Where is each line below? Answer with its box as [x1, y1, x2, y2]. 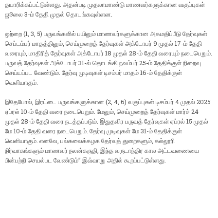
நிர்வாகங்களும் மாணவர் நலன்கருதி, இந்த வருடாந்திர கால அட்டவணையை [5, 146, 199, 155]
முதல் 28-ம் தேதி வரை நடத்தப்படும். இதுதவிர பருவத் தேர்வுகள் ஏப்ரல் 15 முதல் [5, 117, 208, 126]
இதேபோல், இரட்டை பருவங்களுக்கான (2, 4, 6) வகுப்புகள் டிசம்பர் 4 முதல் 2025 [5, 97, 211, 107]
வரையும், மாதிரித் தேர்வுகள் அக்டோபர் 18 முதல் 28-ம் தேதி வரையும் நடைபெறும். [5, 49, 212, 58]
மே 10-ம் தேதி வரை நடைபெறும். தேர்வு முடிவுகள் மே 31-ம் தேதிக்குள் [5, 127, 182, 136]
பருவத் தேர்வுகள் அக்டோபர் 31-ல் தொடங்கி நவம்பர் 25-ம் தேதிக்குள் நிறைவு [5, 58, 201, 68]
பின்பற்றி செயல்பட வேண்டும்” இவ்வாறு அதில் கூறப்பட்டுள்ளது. [5, 156, 166, 165]
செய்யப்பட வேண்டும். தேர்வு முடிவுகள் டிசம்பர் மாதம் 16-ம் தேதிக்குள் [5, 68, 182, 77]
